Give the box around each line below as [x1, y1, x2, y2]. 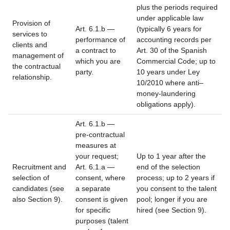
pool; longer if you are [137, 195, 207, 203]
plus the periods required [137, 3, 218, 11]
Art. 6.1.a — [75, 163, 114, 171]
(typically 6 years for [137, 25, 202, 33]
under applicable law [137, 14, 203, 22]
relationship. [12, 73, 52, 81]
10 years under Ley [137, 68, 200, 76]
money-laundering [137, 89, 196, 98]
